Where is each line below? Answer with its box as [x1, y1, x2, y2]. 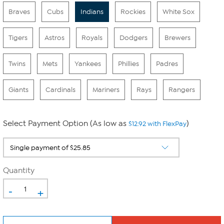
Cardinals [45, 85, 75, 94]
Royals [81, 33, 102, 42]
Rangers [168, 85, 195, 94]
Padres [156, 59, 178, 68]
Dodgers [119, 33, 147, 42]
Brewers [164, 33, 190, 42]
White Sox [162, 7, 194, 16]
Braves [8, 7, 30, 16]
